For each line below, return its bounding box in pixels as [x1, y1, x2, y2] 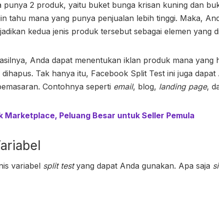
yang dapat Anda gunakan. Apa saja [74, 160, 213, 171]
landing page [159, 81, 207, 91]
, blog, [133, 81, 159, 91]
